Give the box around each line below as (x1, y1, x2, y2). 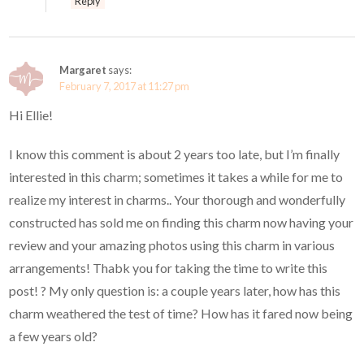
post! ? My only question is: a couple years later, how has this (9, 283, 341, 299)
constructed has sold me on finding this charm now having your (9, 214, 354, 231)
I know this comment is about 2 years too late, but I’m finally (9, 146, 340, 162)
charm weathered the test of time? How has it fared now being (9, 305, 353, 322)
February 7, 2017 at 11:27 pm (59, 80, 190, 93)
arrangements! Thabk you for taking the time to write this (9, 260, 328, 276)
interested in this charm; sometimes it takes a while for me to (9, 169, 344, 185)
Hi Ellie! (9, 107, 54, 123)
